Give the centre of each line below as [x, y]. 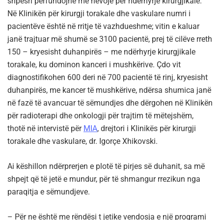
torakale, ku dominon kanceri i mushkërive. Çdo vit [94, 64]
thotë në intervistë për [45, 128]
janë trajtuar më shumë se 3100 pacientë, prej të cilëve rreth [110, 39]
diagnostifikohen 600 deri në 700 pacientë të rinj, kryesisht [108, 77]
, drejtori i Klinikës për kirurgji [147, 128]
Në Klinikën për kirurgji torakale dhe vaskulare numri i [99, 13]
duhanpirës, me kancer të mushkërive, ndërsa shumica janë [109, 90]
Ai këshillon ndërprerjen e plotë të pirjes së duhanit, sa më [106, 166]
